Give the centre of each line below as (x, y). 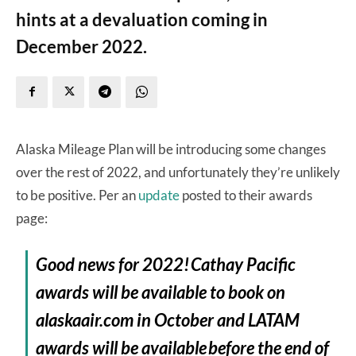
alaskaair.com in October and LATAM (168, 319)
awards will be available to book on (161, 292)
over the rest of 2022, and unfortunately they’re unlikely (178, 172)
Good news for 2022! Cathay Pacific (166, 264)
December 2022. (81, 46)
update (159, 195)
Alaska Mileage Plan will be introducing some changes (171, 149)
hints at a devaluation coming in (142, 19)
